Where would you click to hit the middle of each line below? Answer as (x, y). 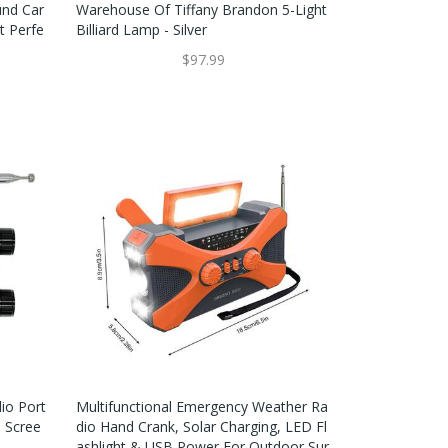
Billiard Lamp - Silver (141, 30)
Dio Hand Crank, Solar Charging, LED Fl (201, 427)
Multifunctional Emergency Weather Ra (201, 407)
